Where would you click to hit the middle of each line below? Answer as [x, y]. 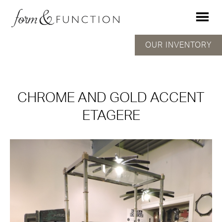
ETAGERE [111, 115]
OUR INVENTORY [178, 45]
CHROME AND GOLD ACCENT [111, 98]
